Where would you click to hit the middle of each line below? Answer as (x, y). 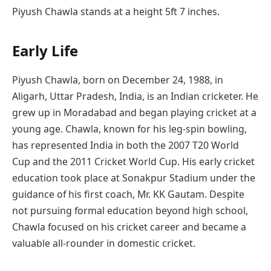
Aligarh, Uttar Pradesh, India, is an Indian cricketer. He (135, 96)
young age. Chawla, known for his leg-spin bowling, (129, 129)
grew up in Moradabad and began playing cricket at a (134, 112)
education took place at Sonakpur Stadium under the (134, 178)
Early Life (45, 50)
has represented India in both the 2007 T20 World (126, 145)
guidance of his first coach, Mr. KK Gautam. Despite (128, 194)
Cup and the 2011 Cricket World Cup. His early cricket (133, 161)
